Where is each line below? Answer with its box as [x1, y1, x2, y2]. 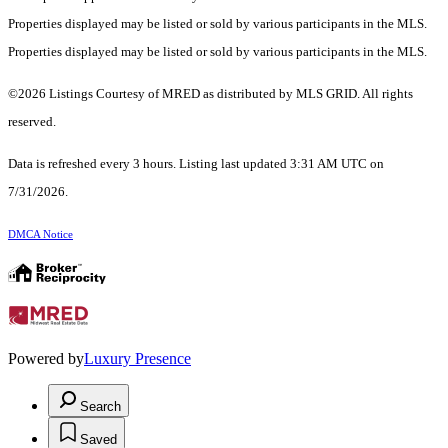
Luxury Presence [84, 350, 191, 368]
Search [80, 399, 121, 415]
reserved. [8, 114, 56, 130]
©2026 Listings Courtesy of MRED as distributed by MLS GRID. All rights [8, 86, 413, 102]
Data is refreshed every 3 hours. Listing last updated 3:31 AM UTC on [8, 156, 384, 172]
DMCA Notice [8, 229, 73, 241]
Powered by [8, 350, 84, 368]
